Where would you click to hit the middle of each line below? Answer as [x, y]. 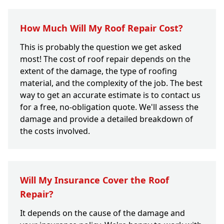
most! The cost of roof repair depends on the [105, 59]
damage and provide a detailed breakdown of [106, 119]
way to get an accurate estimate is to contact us [110, 95]
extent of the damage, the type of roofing [98, 71]
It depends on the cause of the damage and [102, 213]
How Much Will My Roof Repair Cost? [101, 28]
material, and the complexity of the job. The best [111, 83]
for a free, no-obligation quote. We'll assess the [109, 107]
